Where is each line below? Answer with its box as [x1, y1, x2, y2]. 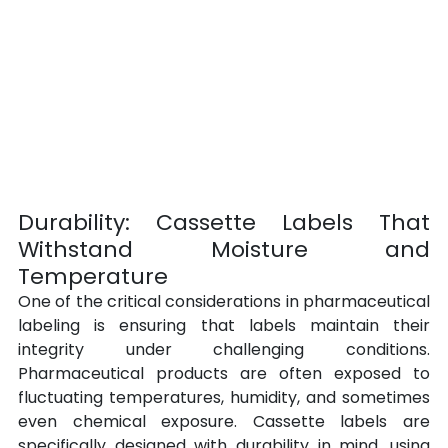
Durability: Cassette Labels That [18, 207, 430, 239]
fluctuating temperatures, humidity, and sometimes [18, 386, 430, 410]
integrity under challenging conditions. [18, 338, 430, 362]
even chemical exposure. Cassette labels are [18, 410, 430, 434]
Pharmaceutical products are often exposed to [18, 362, 430, 386]
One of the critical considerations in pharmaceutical [18, 290, 430, 314]
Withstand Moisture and [18, 234, 430, 266]
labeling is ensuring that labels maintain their [18, 314, 430, 338]
